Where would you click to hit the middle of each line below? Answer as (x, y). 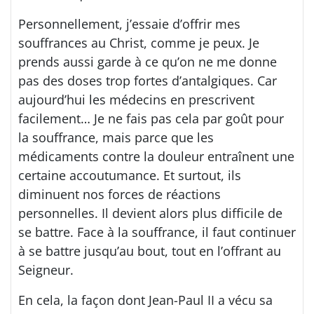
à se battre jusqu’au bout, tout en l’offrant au (150, 251)
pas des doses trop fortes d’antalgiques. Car (148, 81)
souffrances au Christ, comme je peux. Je (139, 43)
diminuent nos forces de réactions (120, 194)
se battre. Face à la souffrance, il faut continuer (157, 232)
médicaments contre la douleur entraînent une (156, 156)
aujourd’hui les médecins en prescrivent (136, 100)
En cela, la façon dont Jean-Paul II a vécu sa (145, 300)
